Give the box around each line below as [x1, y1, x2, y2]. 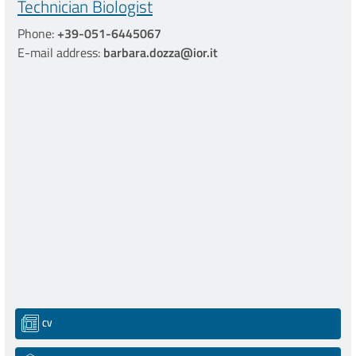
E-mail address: [17, 43, 103, 63]
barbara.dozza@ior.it [103, 43, 218, 63]
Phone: [17, 24, 57, 44]
